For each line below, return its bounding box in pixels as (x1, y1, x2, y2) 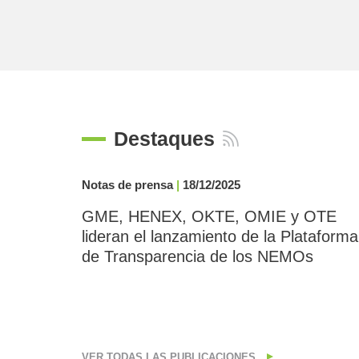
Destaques (114, 127, 215, 150)
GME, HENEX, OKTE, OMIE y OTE (82, 208, 337, 225)
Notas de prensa (82, 178, 176, 192)
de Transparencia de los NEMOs (82, 248, 313, 265)
